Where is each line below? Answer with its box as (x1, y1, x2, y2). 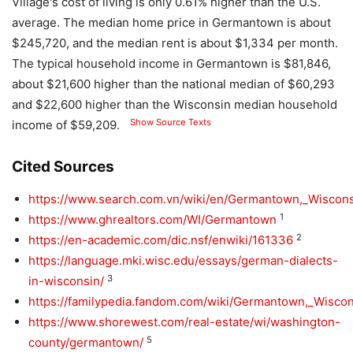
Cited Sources (12, 158, 114, 176)
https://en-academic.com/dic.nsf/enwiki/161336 (28, 232, 293, 248)
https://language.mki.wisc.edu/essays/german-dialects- (28, 253, 338, 269)
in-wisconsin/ (28, 273, 104, 289)
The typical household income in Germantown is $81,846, (12, 56, 331, 72)
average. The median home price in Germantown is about (12, 15, 331, 31)
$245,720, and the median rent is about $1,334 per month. (12, 35, 338, 51)
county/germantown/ (28, 335, 143, 351)
